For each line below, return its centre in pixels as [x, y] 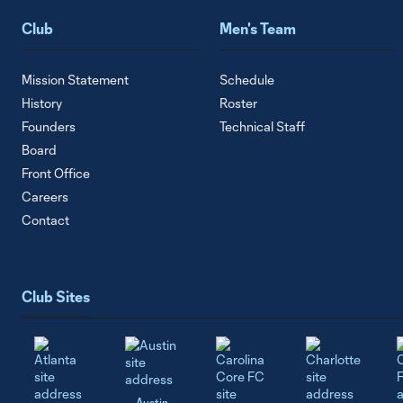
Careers [45, 197]
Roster [238, 103]
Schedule [247, 80]
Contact [45, 220]
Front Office [56, 173]
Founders [49, 126]
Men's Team [258, 28]
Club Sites [56, 296]
